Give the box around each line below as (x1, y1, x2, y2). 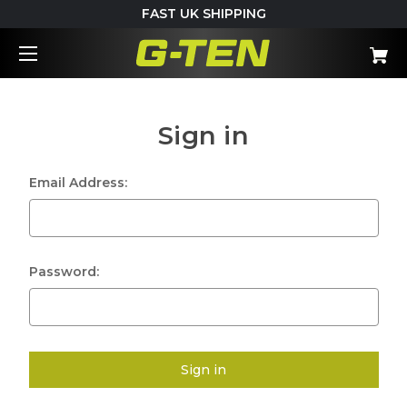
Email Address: (28, 174, 127, 191)
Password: (28, 263, 99, 280)
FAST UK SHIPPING (141, 5, 266, 22)
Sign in (158, 119, 249, 151)
